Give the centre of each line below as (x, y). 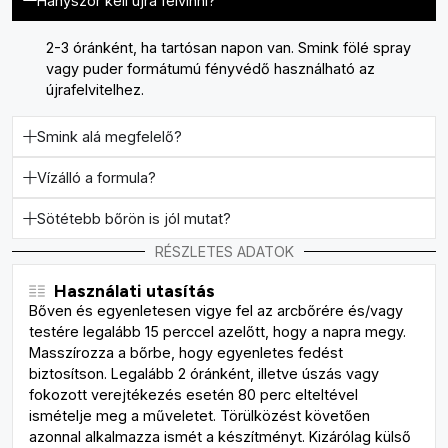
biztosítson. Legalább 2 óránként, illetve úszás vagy (204, 373)
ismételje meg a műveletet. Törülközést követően (199, 415)
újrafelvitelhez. (95, 89)
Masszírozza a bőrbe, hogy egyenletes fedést (186, 352)
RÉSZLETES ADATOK (224, 251)
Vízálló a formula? (96, 177)
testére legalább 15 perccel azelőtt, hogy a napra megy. (217, 331)
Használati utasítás (134, 290)
